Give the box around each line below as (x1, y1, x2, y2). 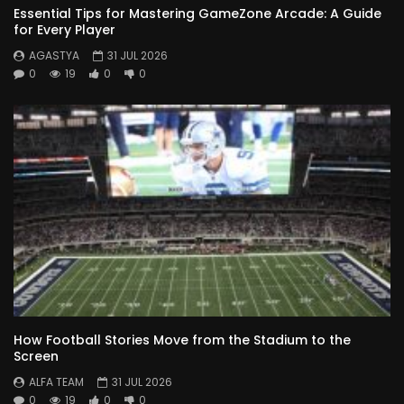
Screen (14, 346, 59, 365)
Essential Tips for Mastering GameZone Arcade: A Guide (14, 4, 381, 23)
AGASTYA (29, 47, 79, 63)
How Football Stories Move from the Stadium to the (14, 330, 351, 349)
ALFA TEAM (29, 373, 84, 390)
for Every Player (14, 20, 115, 39)
